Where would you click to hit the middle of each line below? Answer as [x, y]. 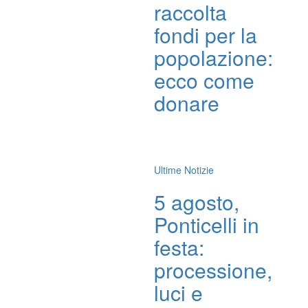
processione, [213, 270]
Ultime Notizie [184, 170]
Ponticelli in [207, 224]
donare [187, 103]
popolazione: [213, 57]
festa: [179, 247]
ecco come [204, 80]
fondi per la [206, 35]
